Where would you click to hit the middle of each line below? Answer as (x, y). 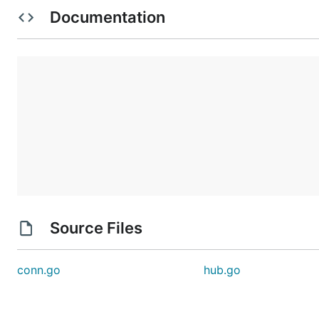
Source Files (96, 228)
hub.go (223, 270)
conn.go (39, 270)
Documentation (107, 17)
